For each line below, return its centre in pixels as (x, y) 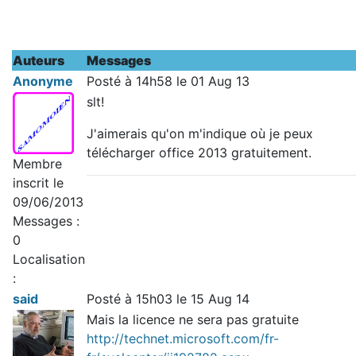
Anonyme (43, 81)
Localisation (49, 259)
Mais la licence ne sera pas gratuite (195, 319)
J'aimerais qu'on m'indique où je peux (200, 133)
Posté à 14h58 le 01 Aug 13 (168, 81)
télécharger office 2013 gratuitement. (199, 153)
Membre (37, 163)
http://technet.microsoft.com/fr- (183, 339)
